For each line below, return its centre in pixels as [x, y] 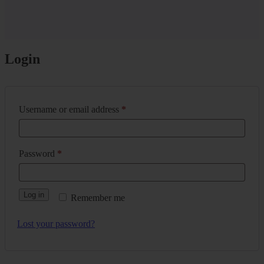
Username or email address [70, 109]
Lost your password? [56, 224]
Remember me [98, 198]
